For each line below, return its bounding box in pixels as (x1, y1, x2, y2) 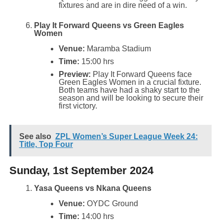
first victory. (58, 101, 97, 110)
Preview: (58, 70, 91, 78)
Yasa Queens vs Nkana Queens (34, 184, 151, 192)
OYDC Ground (84, 199, 138, 208)
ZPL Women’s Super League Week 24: (55, 132, 198, 141)
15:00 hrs (79, 57, 114, 66)
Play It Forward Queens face (90, 70, 192, 78)
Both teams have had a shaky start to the (58, 85, 200, 94)
